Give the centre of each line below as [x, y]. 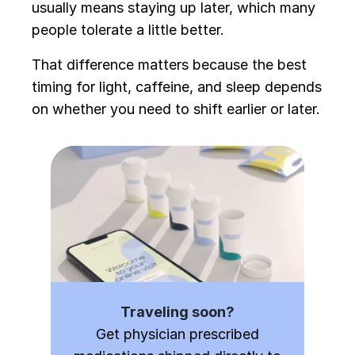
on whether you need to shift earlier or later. [176, 109]
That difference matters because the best [169, 65]
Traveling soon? [177, 312]
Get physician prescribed [177, 334]
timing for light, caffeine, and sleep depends [177, 87]
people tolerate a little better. [128, 30]
